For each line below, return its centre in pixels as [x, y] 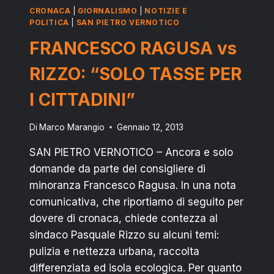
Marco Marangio [72, 127]
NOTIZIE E [166, 11]
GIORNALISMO [107, 11]
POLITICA [49, 23]
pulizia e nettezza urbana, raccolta [114, 251]
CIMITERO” [111, 17]
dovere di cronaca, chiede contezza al [124, 218]
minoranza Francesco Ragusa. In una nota [133, 185]
